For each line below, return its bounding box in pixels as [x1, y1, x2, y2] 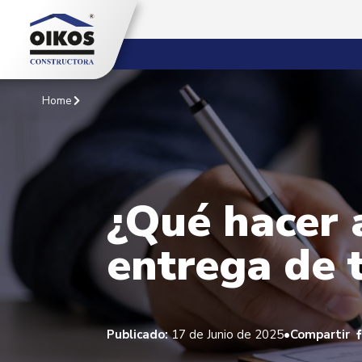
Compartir [290, 326, 350, 343]
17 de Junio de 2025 [168, 326, 284, 343]
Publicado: [107, 326, 168, 343]
